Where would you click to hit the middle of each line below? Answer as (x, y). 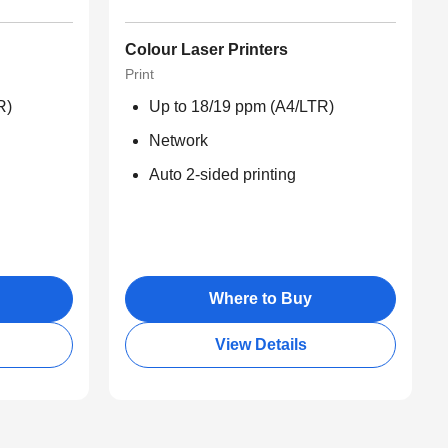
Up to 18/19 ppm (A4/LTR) (242, 107)
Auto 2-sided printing (223, 175)
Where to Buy (261, 299)
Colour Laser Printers (207, 50)
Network (179, 141)
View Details (260, 345)
